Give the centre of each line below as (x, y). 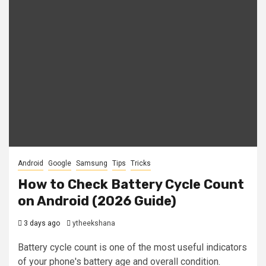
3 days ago (41, 223)
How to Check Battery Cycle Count (131, 184)
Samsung (92, 163)
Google (60, 163)
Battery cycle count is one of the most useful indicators (132, 247)
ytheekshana (94, 223)
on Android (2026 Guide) (97, 201)
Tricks (141, 163)
